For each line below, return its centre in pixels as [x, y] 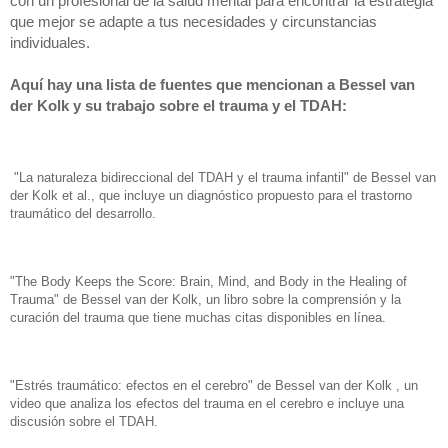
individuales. [50, 42]
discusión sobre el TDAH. [84, 421]
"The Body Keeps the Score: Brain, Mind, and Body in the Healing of [208, 282]
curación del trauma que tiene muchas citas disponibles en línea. [198, 318]
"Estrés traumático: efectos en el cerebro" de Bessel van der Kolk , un [214, 385]
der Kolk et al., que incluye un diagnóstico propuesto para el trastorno [211, 196]
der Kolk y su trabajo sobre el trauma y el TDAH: [178, 105]
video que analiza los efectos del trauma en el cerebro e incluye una [207, 403]
